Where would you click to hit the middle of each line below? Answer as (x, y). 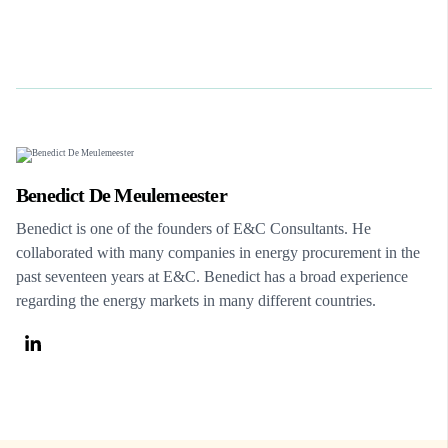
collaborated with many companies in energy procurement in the (218, 252)
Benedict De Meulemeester (121, 194)
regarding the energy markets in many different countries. (196, 300)
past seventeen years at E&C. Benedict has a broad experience (212, 276)
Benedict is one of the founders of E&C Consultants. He (193, 228)
